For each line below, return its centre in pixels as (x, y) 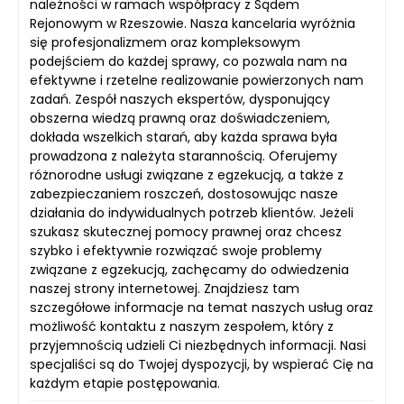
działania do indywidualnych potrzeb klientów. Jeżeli (192, 213)
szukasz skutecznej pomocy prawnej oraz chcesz (186, 232)
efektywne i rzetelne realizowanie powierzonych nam (197, 80)
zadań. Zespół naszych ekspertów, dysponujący (180, 99)
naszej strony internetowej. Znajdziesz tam (165, 289)
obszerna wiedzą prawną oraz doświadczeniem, (180, 118)
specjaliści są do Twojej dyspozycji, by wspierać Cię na (202, 364)
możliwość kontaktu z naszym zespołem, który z (182, 326)
